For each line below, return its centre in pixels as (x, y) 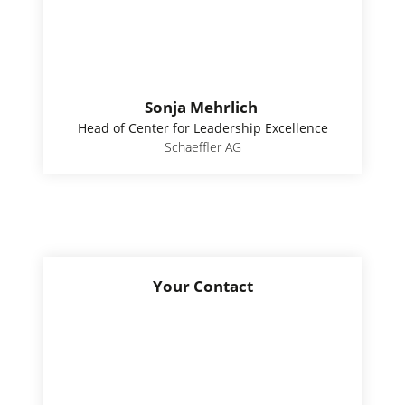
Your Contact (202, 286)
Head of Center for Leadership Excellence (202, 127)
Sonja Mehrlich (202, 107)
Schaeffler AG (202, 146)
